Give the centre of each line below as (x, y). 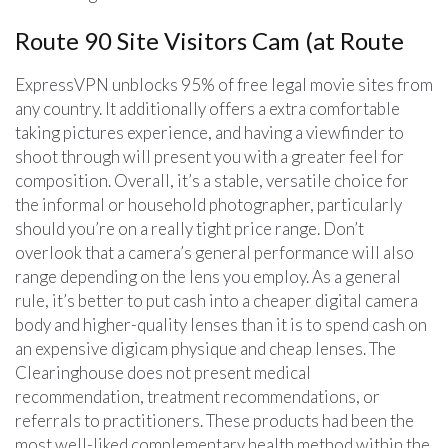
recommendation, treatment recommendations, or (197, 396)
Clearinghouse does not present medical (163, 372)
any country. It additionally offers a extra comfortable (207, 108)
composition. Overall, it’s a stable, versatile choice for (212, 180)
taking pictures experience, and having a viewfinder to (209, 132)
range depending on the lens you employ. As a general (208, 276)
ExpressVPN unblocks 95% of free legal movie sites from (224, 84)
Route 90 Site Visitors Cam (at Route (209, 40)
